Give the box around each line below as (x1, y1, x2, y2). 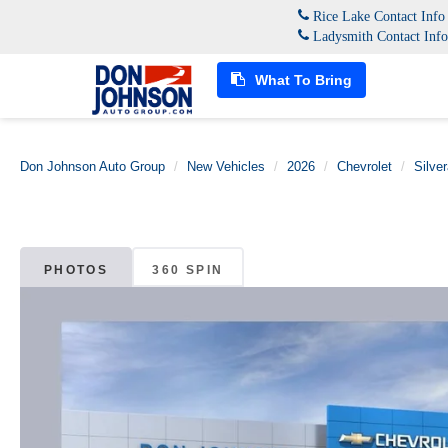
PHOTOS (43, 263, 109, 278)
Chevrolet (337, 159, 392, 174)
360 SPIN (152, 263, 224, 278)
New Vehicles (187, 159, 265, 174)
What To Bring (250, 71, 352, 88)
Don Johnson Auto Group (20, 159, 165, 174)
